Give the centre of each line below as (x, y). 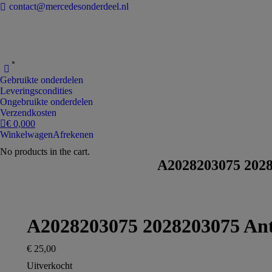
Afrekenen (73, 134)
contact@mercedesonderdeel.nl (69, 6)
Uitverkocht (49, 266)
